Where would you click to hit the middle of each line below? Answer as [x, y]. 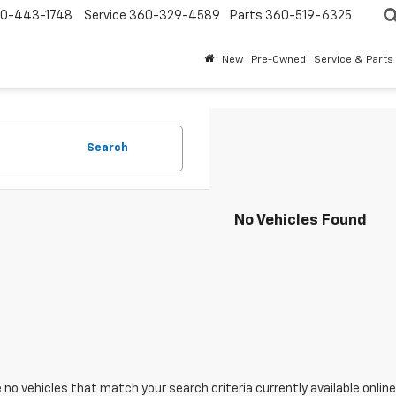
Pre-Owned [278, 61]
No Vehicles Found [301, 221]
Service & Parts [353, 61]
